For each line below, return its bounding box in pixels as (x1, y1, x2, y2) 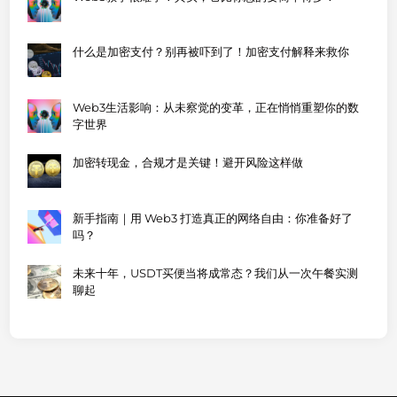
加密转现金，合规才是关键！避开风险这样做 (73, 155, 304, 170)
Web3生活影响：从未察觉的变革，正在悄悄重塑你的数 (73, 99, 360, 114)
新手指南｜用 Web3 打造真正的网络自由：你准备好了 (73, 210, 354, 225)
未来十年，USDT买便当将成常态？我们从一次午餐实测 (73, 266, 359, 281)
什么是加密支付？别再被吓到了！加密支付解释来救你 (73, 44, 350, 59)
